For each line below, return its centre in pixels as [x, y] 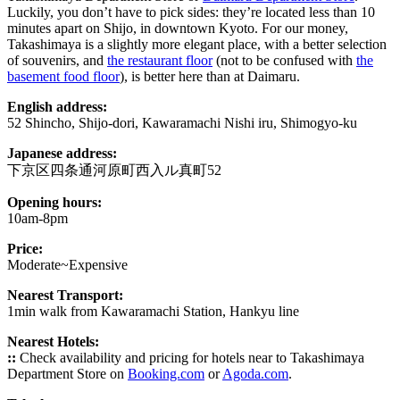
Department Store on [67, 373]
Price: [25, 248]
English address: [57, 106]
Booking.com [166, 373]
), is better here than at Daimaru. [210, 76]
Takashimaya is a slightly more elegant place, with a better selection [197, 44]
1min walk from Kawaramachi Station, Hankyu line [153, 311]
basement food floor [63, 76]
